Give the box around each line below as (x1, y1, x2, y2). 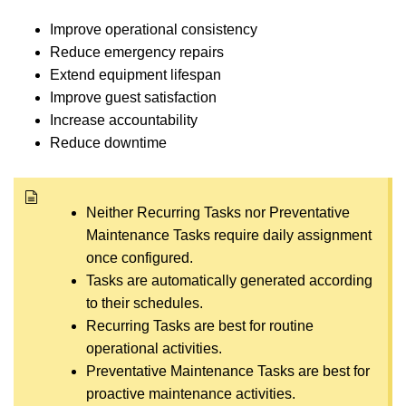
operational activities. (86, 340, 222, 356)
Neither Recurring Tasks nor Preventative (86, 204, 350, 220)
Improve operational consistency (50, 21, 257, 37)
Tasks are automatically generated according (86, 272, 372, 288)
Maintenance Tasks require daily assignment (86, 227, 372, 243)
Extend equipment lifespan (50, 66, 221, 82)
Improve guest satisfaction (50, 89, 217, 105)
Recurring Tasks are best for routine (86, 317, 314, 333)
